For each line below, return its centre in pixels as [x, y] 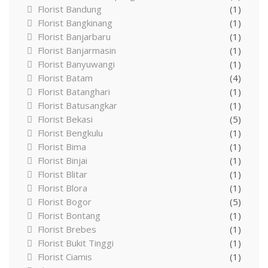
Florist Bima [62, 146]
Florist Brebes [67, 229]
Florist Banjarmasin [77, 50]
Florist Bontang [69, 215]
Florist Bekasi [65, 119]
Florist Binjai [63, 160]
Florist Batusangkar [77, 105]
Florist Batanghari [74, 91]
